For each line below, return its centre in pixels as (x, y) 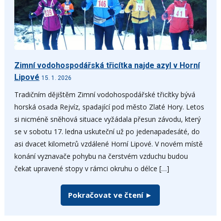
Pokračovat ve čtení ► (110, 195)
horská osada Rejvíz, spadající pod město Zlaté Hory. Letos (109, 107)
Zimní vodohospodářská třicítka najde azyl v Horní (107, 65)
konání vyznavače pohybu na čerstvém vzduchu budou (101, 156)
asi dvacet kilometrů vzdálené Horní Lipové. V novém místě (108, 144)
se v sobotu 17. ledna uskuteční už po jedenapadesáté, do (107, 131)
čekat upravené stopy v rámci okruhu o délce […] (92, 168)
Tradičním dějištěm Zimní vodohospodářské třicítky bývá (105, 94)
